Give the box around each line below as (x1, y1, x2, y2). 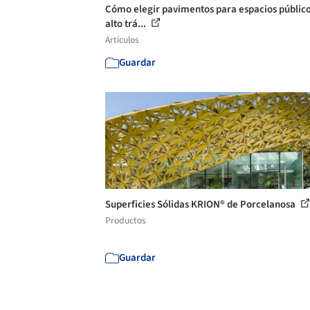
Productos (105, 213, 146, 227)
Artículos (105, 33, 139, 46)
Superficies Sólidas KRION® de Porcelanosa (105, 197, 298, 212)
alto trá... (105, 16, 148, 31)
